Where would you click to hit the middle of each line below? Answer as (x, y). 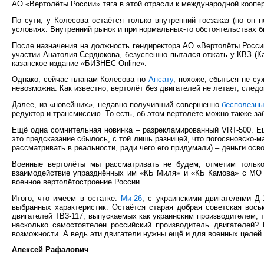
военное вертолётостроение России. (77, 181)
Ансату (161, 80)
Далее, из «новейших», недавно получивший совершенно (117, 105)
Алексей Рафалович (50, 250)
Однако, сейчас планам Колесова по (80, 80)
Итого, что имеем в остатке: (67, 198)
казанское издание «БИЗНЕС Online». (79, 63)
